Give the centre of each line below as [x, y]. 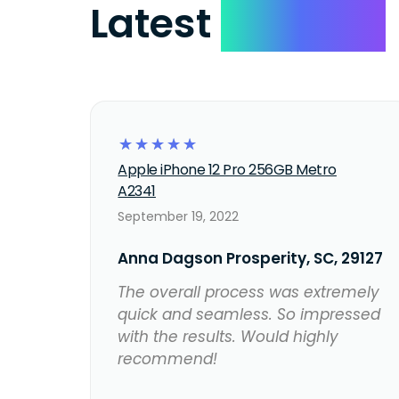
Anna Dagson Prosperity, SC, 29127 [251, 259]
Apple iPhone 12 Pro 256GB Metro [227, 170]
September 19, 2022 [179, 217]
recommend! [168, 359]
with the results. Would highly [228, 337]
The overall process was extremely [249, 293]
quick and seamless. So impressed [249, 315]
